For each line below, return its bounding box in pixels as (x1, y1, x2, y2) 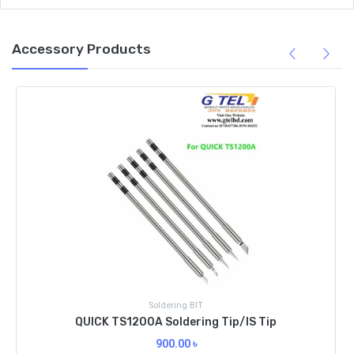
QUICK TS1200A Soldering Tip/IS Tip (75, 315, 277, 330)
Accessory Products (12, 41, 151, 58)
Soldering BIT (149, 300, 203, 311)
